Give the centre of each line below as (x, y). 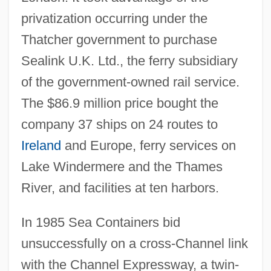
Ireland (41, 145)
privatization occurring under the (114, 18)
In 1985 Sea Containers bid (100, 222)
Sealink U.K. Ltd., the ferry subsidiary (129, 60)
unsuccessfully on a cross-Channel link (134, 243)
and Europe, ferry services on (148, 145)
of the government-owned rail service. (130, 82)
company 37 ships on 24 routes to (119, 124)
